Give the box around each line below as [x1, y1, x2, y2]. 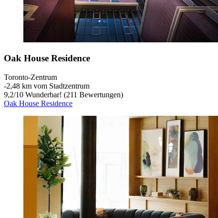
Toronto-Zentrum [4, 73, 57, 82]
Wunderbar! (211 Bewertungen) [23, 91, 123, 99]
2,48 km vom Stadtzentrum [6, 82, 90, 91]
